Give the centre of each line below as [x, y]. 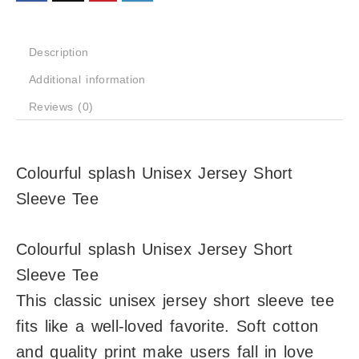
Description [59, 52]
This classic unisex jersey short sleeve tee [175, 300]
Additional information [87, 79]
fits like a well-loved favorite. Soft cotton [167, 326]
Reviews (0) [61, 106]
